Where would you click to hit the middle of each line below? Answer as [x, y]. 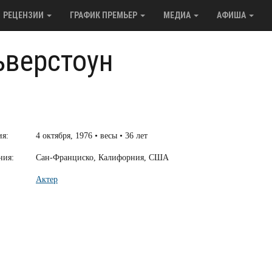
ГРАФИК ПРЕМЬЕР [104, 15]
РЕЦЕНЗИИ [24, 15]
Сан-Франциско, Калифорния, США [102, 158]
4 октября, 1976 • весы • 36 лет [92, 136]
